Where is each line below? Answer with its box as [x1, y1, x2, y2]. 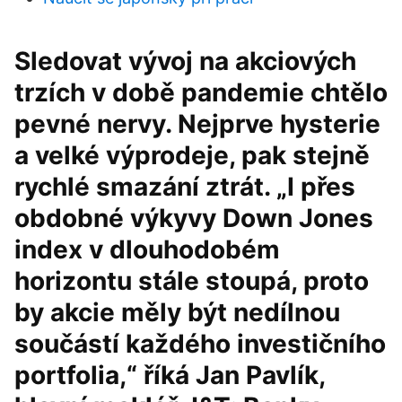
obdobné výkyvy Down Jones [14, 203, 373, 233]
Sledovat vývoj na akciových [14, 46, 356, 76]
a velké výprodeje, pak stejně [14, 140, 370, 170]
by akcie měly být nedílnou [14, 297, 340, 328]
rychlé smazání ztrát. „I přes [14, 171, 355, 202]
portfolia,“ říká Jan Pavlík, [14, 360, 325, 390]
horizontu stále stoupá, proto [14, 266, 369, 296]
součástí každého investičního [14, 328, 386, 359]
